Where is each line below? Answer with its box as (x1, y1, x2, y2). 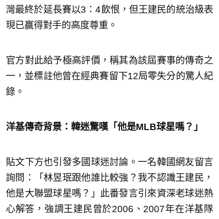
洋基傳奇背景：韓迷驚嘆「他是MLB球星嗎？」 (6, 121, 203, 132)
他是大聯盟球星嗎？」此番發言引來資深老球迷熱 (6, 188, 213, 198)
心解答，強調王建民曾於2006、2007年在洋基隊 (6, 203, 213, 214)
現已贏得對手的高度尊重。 (6, 20, 117, 30)
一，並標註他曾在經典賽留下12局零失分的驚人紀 (6, 70, 213, 81)
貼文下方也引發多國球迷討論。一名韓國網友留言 (6, 156, 213, 167)
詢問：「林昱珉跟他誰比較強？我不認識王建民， (6, 172, 213, 183)
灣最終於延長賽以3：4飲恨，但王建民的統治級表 (6, 4, 213, 15)
